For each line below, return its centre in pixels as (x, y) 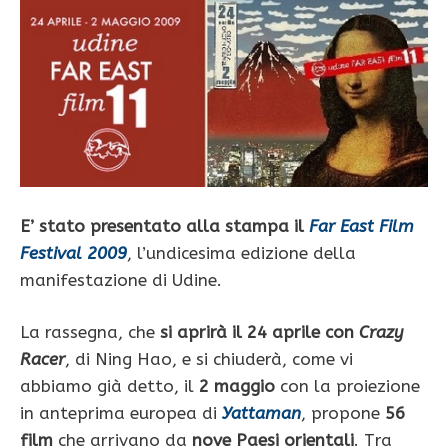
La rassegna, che (90, 332)
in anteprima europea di (121, 413)
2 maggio (237, 386)
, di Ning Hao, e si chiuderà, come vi (209, 359)
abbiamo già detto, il (109, 386)
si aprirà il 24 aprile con (259, 332)
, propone (343, 413)
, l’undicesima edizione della (241, 252)
